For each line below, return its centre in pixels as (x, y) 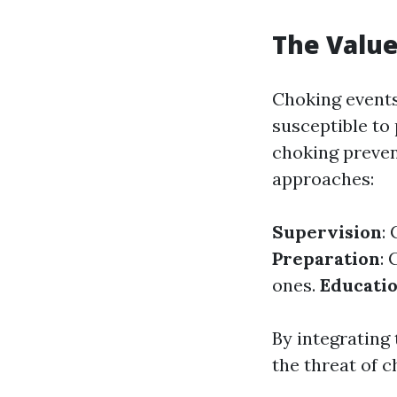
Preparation (326, 258)
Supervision (327, 232)
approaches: (323, 179)
